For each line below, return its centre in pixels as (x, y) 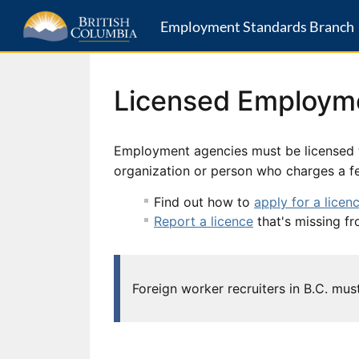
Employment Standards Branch (257, 26)
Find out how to (204, 202)
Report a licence (204, 221)
